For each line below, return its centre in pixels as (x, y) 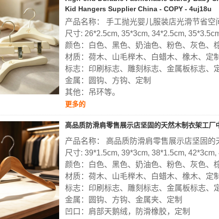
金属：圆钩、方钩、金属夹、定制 (124, 200)
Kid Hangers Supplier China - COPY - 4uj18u (138, 9)
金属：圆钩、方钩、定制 (108, 81)
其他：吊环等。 (92, 92)
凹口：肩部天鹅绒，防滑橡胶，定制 (128, 212)
